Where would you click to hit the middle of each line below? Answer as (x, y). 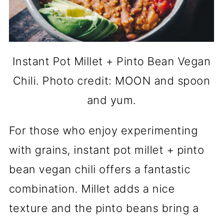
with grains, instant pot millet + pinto (107, 150)
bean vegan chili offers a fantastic (100, 169)
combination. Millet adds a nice (92, 189)
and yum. (111, 100)
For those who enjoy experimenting (103, 130)
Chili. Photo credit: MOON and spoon (111, 81)
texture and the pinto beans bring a (104, 208)
